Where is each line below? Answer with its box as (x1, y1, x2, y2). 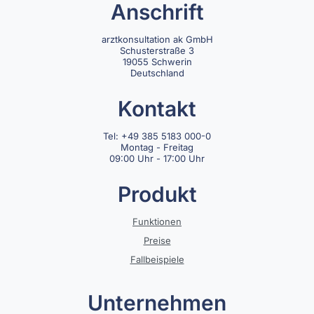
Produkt (117, 181, 197, 207)
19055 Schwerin (122, 55, 192, 67)
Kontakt (118, 95, 196, 121)
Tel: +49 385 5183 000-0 (103, 130, 211, 142)
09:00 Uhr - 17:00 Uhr (109, 152, 205, 164)
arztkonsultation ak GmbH (101, 33, 213, 45)
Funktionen (132, 215, 182, 227)
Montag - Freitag (121, 141, 193, 153)
